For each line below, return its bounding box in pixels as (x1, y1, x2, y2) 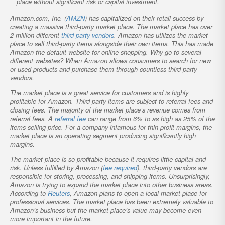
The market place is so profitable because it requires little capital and (10, 154, 206, 164)
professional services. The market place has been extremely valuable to (10, 197, 213, 207)
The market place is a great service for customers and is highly (10, 88, 188, 98)
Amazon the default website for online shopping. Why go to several (10, 47, 201, 57)
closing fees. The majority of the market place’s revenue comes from (10, 105, 205, 115)
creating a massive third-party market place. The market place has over (10, 22, 212, 32)
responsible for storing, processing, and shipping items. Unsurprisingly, (10, 171, 210, 181)
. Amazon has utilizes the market (114, 30, 208, 40)
